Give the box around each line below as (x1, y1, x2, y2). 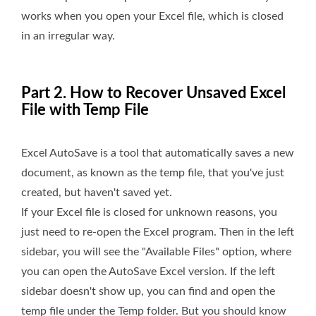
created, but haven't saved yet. (21, 187, 172, 199)
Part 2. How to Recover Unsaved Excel (21, 85, 286, 102)
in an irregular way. (21, 30, 115, 42)
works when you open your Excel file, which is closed (21, 11, 284, 23)
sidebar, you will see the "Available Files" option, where (21, 246, 291, 258)
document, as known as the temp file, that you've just (21, 167, 284, 179)
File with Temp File (21, 102, 149, 119)
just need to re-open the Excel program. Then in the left (21, 226, 294, 238)
